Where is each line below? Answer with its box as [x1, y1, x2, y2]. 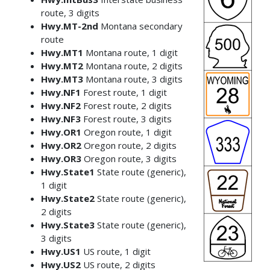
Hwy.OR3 [40, 152, 81, 165]
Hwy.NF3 [40, 112, 81, 125]
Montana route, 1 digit [83, 46, 178, 58]
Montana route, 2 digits [83, 59, 183, 72]
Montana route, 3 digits [83, 72, 183, 85]
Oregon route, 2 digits [81, 139, 177, 151]
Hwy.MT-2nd [40, 19, 98, 32]
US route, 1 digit [80, 245, 151, 257]
